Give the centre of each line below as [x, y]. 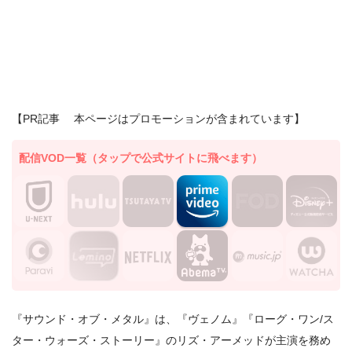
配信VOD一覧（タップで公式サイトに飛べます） [141, 158]
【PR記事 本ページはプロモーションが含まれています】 [158, 118]
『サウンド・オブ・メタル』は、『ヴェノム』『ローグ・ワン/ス [173, 319]
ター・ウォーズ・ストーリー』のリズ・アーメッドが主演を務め [171, 341]
